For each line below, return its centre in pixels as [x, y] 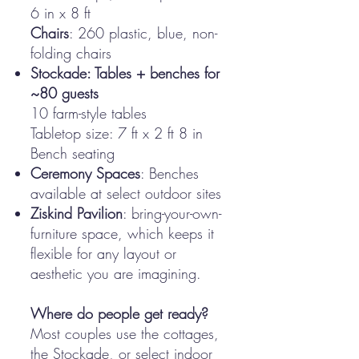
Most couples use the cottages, [125, 333]
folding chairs [71, 53]
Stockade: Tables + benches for [125, 73]
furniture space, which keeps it [122, 233]
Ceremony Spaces [85, 173]
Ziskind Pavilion [77, 213]
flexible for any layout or [103, 253]
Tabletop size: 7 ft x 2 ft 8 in [117, 133]
